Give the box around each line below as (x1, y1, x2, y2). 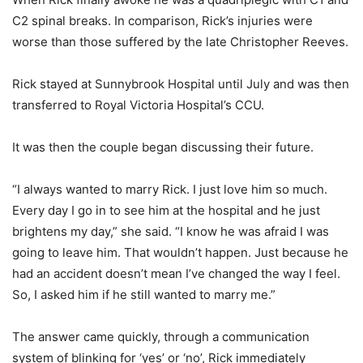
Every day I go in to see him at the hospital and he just (12, 203, 320, 218)
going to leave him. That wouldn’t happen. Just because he (12, 245, 348, 260)
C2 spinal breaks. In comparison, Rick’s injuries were (12, 13, 313, 28)
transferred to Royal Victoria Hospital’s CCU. (12, 97, 264, 113)
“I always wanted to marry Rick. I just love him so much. (12, 181, 327, 197)
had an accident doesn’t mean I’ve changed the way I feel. (12, 266, 340, 281)
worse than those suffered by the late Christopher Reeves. (12, 34, 348, 49)
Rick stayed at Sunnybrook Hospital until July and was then (12, 76, 349, 92)
